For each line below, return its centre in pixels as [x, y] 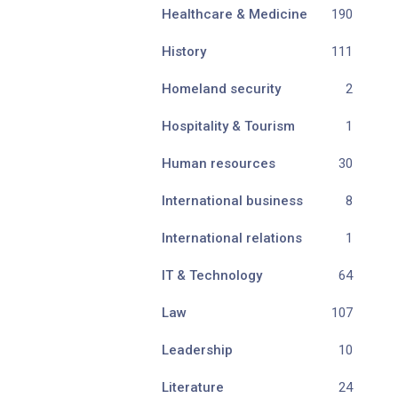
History [184, 52]
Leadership [197, 350]
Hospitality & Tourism [228, 126]
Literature [193, 387]
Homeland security [221, 89]
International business [232, 201]
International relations [232, 238]
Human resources [219, 163]
